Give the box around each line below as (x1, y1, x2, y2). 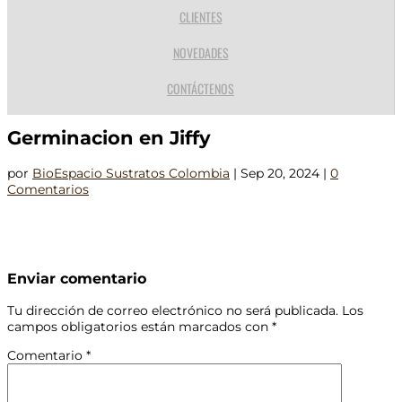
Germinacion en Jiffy (7, 127, 211, 150)
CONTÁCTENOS (167, 79, 234, 98)
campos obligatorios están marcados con (7, 318, 272, 335)
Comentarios (7, 180, 89, 197)
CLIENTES (179, 7, 223, 26)
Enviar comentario (7, 269, 146, 288)
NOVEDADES (172, 43, 229, 62)
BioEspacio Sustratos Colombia (32, 164, 230, 181)
